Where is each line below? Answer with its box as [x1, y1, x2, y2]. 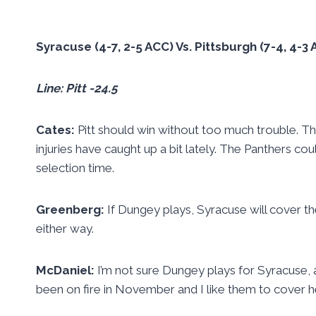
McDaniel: [36, 262, 97, 277]
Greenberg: [36, 202, 107, 217]
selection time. [36, 160, 114, 175]
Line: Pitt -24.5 [36, 80, 117, 95]
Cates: [36, 122, 78, 137]
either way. [36, 221, 94, 236]
